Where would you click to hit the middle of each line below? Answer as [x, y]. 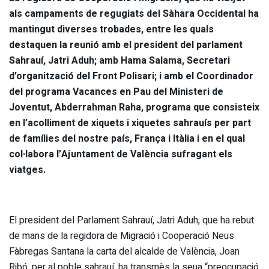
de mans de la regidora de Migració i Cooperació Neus [122, 236]
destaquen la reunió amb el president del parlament [126, 45]
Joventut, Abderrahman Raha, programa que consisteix [134, 107]
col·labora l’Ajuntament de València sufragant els [121, 154]
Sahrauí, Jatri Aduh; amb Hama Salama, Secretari [119, 60]
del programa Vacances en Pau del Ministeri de [116, 92]
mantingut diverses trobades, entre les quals [111, 29]
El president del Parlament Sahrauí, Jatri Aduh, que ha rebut [131, 220]
